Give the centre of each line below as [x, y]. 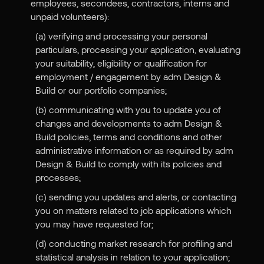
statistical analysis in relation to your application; [133, 257]
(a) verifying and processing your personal [122, 36]
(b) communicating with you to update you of [128, 110]
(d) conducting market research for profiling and [134, 243]
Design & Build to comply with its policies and [129, 164]
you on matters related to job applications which [134, 210]
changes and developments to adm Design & [129, 123]
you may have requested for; [95, 224]
